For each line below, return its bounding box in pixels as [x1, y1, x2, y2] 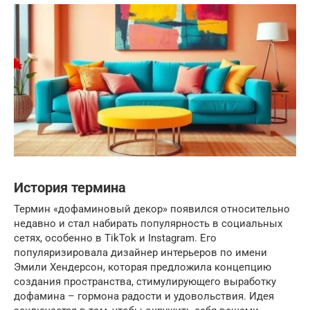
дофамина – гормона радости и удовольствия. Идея [14, 289, 274, 302]
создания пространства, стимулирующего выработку [14, 275, 276, 288]
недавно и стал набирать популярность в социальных [14, 217, 282, 230]
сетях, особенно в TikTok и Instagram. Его [14, 231, 217, 244]
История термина [14, 179, 126, 196]
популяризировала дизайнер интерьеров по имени [14, 246, 267, 259]
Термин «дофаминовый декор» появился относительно [14, 202, 290, 215]
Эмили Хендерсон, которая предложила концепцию [14, 260, 271, 273]
